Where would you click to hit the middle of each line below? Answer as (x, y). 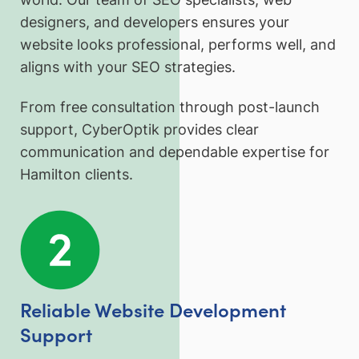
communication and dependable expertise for (175, 151)
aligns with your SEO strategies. (128, 67)
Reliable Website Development (153, 309)
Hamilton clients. (77, 174)
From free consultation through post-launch (170, 107)
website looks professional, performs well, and (178, 45)
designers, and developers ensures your (155, 22)
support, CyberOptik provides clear (139, 129)
